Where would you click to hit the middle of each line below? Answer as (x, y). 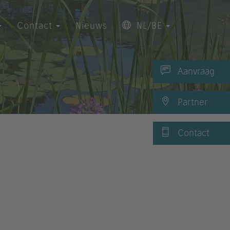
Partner (191, 102)
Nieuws (91, 25)
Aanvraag (195, 71)
